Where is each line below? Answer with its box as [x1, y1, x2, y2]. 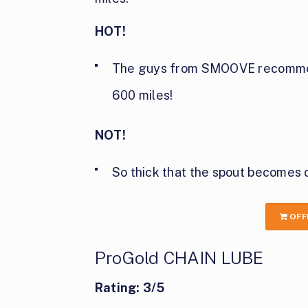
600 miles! [111, 87, 173, 102]
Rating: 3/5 [94, 280, 165, 295]
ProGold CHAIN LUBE [94, 247, 264, 268]
